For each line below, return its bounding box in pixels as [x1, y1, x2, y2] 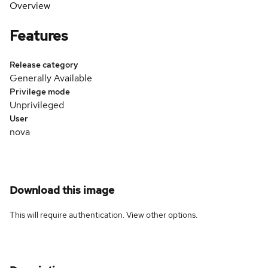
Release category [10, 59, 78, 70]
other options [146, 209, 196, 220]
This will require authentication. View [10, 209, 146, 220]
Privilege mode [10, 86, 70, 97]
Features [10, 26, 68, 45]
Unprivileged [10, 98, 64, 111]
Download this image [10, 182, 114, 197]
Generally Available [10, 71, 92, 84]
